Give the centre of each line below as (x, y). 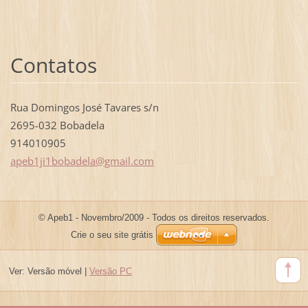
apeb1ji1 (31, 161)
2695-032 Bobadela (57, 125)
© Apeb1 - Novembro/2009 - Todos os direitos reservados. (154, 218)
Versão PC (110, 271)
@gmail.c (117, 161)
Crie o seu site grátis (112, 235)
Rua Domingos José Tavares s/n (84, 108)
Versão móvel (54, 271)
